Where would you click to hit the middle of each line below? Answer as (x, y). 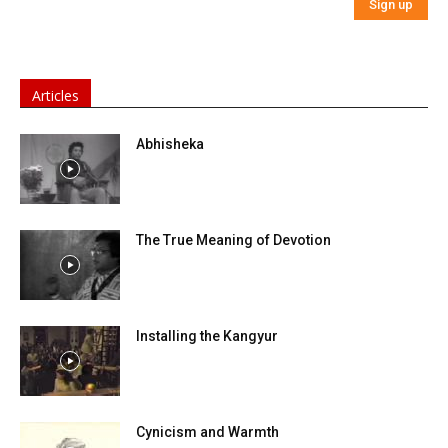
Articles (55, 96)
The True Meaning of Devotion (233, 240)
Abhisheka (170, 144)
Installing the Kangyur (207, 336)
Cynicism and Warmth (207, 432)
